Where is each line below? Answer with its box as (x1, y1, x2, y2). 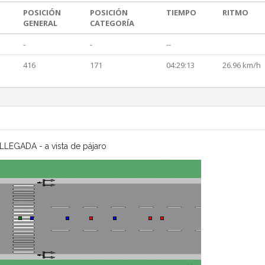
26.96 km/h (222, 60, 261, 71)
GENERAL (23, 18, 57, 29)
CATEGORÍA (90, 18, 134, 29)
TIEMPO (166, 7, 196, 18)
